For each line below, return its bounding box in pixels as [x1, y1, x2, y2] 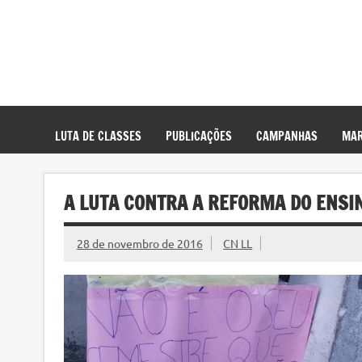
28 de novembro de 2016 [76, 236, 203, 251]
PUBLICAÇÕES [165, 127, 232, 145]
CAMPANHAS [255, 127, 318, 145]
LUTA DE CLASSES [55, 127, 142, 145]
